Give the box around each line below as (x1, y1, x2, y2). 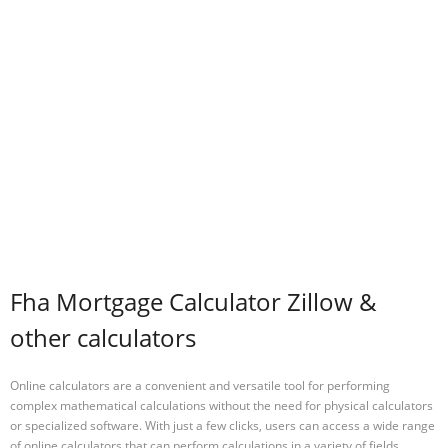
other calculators (10, 321, 196, 355)
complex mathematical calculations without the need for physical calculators (10, 396, 433, 414)
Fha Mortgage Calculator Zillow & (10, 285, 377, 319)
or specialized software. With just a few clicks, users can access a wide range (10, 416, 435, 434)
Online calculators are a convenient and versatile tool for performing (10, 376, 390, 394)
